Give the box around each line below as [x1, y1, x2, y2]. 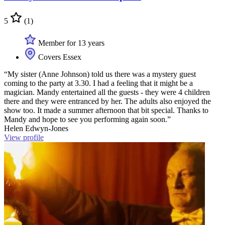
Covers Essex [36, 53, 81, 62]
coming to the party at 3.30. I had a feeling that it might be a [4, 79, 193, 88]
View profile [4, 133, 44, 142]
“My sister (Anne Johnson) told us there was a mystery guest [4, 70, 196, 79]
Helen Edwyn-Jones [4, 124, 68, 133]
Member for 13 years [36, 39, 104, 48]
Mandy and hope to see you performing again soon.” [4, 115, 171, 124]
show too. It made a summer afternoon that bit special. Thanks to [4, 106, 208, 115]
